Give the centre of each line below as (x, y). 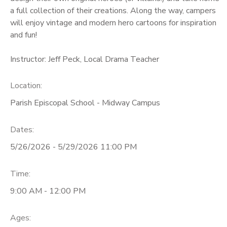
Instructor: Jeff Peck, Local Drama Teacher (85, 59)
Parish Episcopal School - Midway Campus (85, 103)
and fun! (24, 35)
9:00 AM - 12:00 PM (48, 191)
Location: (26, 86)
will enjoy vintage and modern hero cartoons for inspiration (113, 23)
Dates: (22, 130)
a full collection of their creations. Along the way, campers (113, 10)
